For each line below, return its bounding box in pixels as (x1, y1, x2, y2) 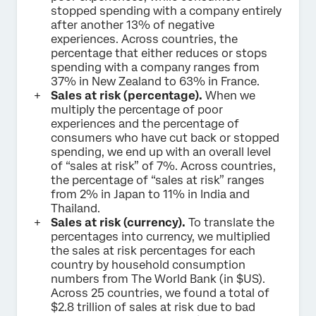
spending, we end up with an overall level (51, 145, 271, 159)
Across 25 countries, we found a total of (51, 286, 269, 300)
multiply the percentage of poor (51, 103, 223, 117)
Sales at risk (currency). (51, 216, 186, 230)
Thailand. (51, 202, 100, 216)
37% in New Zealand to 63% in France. (51, 75, 260, 89)
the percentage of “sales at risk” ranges (51, 174, 265, 188)
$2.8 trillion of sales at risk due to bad (51, 300, 255, 315)
